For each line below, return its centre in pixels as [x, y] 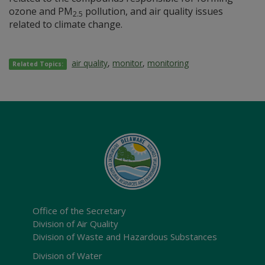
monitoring [168, 63]
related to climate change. [66, 25]
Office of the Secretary [79, 211]
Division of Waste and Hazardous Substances [125, 237]
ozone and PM [41, 12]
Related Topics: [38, 64]
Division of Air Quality [75, 224]
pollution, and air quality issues [153, 12]
